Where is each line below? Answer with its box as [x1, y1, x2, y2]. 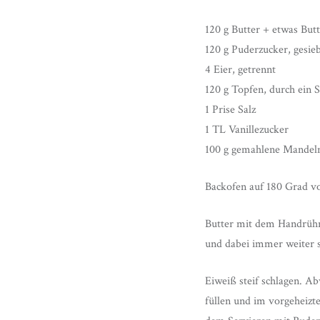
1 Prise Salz [205, 102, 256, 118]
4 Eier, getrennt [205, 62, 276, 78]
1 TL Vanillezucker [205, 122, 289, 138]
